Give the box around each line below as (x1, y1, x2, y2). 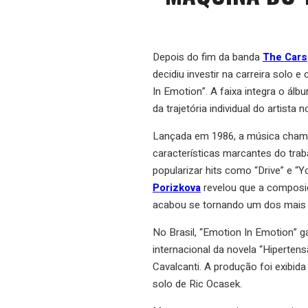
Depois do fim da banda (153, 49, 263, 65)
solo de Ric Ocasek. (153, 276, 242, 291)
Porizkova (153, 179, 201, 195)
